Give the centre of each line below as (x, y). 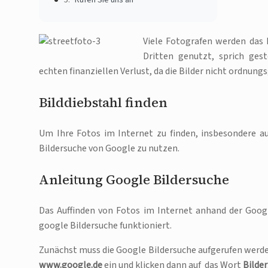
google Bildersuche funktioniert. (105, 226)
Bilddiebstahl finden (103, 103)
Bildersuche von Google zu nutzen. (109, 149)
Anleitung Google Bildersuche (134, 180)
